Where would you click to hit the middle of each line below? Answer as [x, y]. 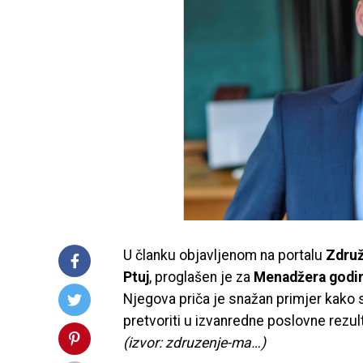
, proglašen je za [201, 277]
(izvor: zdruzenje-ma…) [194, 343]
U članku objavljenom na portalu [224, 255]
